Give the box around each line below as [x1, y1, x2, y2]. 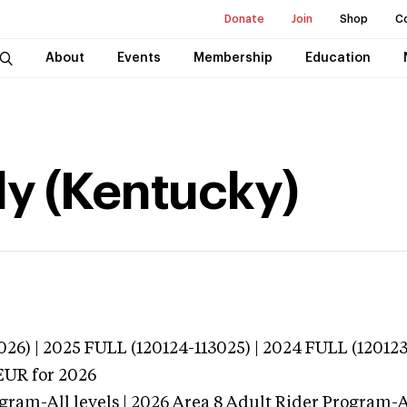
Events [116, 52, 161, 65]
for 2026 [28, 368, 96, 384]
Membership [193, 52, 273, 65]
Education [304, 52, 371, 65]
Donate [224, 14, 264, 25]
